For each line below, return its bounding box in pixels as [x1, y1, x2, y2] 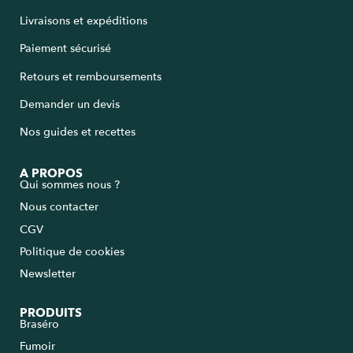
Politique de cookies [20, 244, 124, 260]
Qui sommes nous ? [20, 176, 123, 192]
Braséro [20, 316, 59, 332]
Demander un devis [20, 97, 120, 113]
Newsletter [20, 266, 79, 282]
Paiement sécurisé [20, 41, 111, 57]
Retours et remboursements [20, 69, 162, 84]
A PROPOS [20, 165, 83, 181]
